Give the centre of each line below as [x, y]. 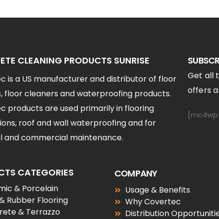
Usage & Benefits [158, 190]
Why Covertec [153, 202]
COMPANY [136, 174]
